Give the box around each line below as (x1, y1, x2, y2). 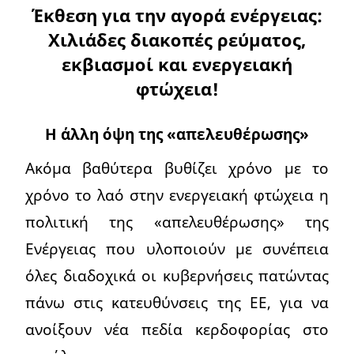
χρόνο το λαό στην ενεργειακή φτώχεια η (25, 183, 329, 205)
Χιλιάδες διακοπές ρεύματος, (48, 27, 306, 52)
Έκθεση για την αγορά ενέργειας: (32, 2, 322, 28)
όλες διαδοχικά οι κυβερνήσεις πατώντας (25, 264, 329, 286)
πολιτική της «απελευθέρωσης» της (25, 210, 329, 232)
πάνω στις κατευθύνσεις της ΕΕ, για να (25, 291, 329, 313)
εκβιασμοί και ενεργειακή (62, 51, 292, 77)
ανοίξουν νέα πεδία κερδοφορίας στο (25, 318, 329, 340)
